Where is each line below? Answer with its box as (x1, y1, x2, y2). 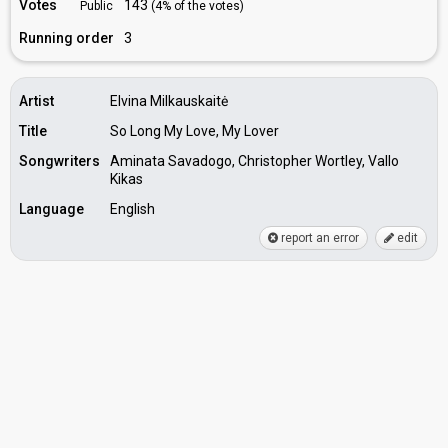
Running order (19, 30, 114, 46)
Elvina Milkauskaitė (110, 93, 228, 109)
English (110, 201, 155, 217)
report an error (278, 231, 359, 245)
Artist (19, 93, 54, 109)
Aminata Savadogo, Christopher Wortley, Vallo (110, 153, 399, 169)
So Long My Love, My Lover (110, 123, 279, 139)
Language (19, 201, 84, 217)
